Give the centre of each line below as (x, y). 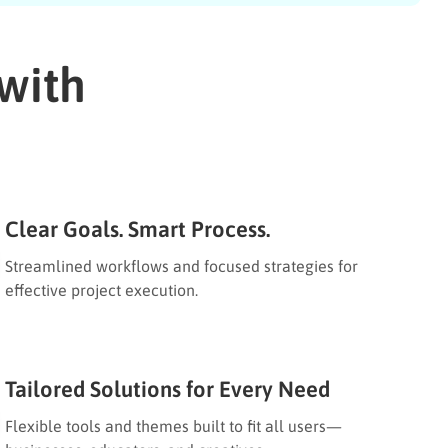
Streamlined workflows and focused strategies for (181, 265)
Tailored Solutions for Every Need (167, 388)
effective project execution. (101, 289)
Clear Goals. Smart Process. (137, 228)
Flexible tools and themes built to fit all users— (173, 425)
